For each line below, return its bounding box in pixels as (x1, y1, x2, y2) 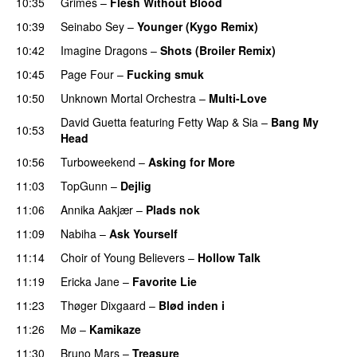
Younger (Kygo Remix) (137, 18, 258, 34)
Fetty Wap (178, 113, 229, 130)
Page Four (61, 65, 114, 82)
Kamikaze (89, 320, 141, 337)
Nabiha (61, 225, 96, 241)
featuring (130, 113, 175, 130)
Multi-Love (209, 89, 267, 106)
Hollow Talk (198, 249, 261, 265)
